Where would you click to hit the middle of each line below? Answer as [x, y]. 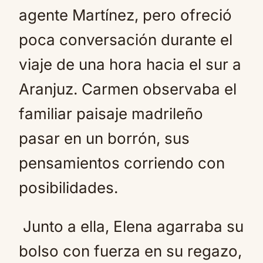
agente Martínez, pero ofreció [125, 15]
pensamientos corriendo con [122, 163]
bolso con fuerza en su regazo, [130, 251]
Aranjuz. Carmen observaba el [128, 89]
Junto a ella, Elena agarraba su [131, 226]
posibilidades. [68, 188]
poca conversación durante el [126, 40]
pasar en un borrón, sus [104, 138]
